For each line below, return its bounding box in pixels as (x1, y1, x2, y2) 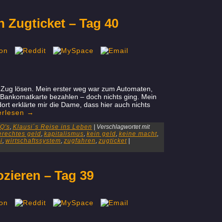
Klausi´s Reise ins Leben (12, 123, 92, 130)
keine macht (118, 130, 157, 137)
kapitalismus (44, 130, 84, 137)
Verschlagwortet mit (96, 123, 150, 130)
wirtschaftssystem (5, 137, 61, 144)
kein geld (86, 130, 116, 137)
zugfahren (63, 137, 96, 144)
